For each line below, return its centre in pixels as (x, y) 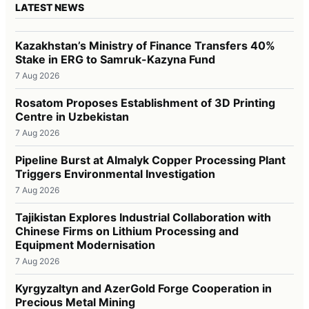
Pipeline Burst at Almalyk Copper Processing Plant (150, 160)
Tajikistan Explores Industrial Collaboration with (143, 217)
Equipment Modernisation (85, 245)
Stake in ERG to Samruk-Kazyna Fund (115, 59)
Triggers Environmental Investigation (115, 173)
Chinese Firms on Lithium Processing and (127, 231)
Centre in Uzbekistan (72, 116)
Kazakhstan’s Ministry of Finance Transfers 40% (145, 45)
